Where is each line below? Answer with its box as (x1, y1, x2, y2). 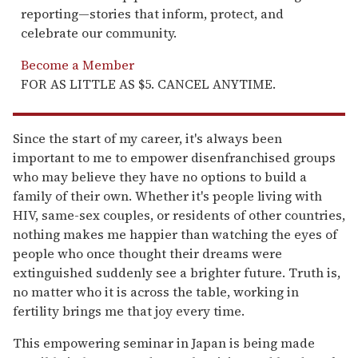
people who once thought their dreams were (13, 244, 282, 262)
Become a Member (21, 55, 134, 74)
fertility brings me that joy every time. (13, 301, 245, 320)
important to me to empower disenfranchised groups (13, 148, 336, 166)
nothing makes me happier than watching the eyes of (13, 225, 337, 243)
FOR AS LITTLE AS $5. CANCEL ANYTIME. (21, 74, 276, 93)
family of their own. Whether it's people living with (13, 186, 322, 205)
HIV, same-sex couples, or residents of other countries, (13, 205, 345, 224)
